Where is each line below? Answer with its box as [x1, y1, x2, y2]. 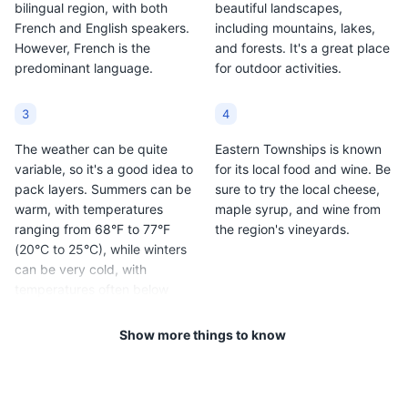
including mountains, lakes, [215, 20, 375, 36]
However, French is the [15, 40, 150, 56]
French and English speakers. [15, 20, 189, 36]
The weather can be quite [15, 140, 168, 157]
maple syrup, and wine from [215, 200, 381, 217]
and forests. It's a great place [215, 40, 390, 56]
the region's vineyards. [215, 220, 350, 237]
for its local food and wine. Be [215, 160, 391, 177]
